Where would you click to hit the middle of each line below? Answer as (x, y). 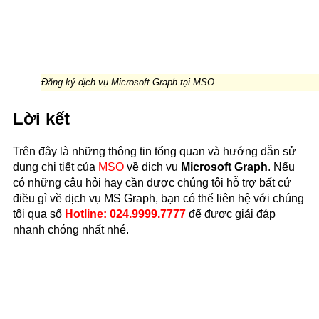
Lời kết (41, 118)
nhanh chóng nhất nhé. (71, 229)
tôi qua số (39, 214)
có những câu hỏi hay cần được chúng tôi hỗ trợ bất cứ (152, 182)
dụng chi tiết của (56, 167)
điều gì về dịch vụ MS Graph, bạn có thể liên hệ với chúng (158, 198)
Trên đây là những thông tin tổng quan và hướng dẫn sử (155, 151)
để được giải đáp (231, 214)
